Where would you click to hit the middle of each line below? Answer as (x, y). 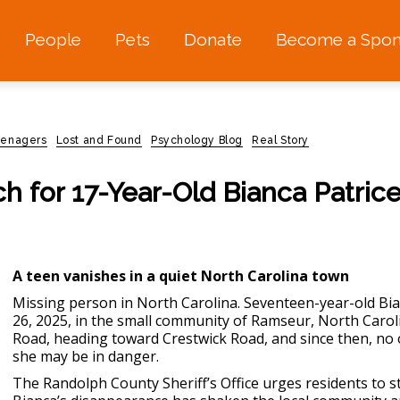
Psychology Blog (197, 140)
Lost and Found (99, 140)
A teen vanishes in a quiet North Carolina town (181, 276)
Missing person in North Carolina (125, 303)
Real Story (281, 140)
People (53, 40)
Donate (212, 40)
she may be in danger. (86, 356)
